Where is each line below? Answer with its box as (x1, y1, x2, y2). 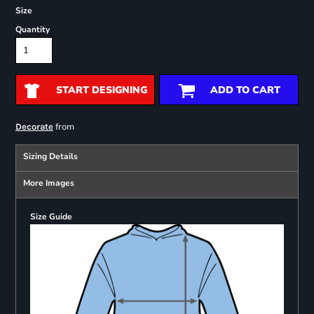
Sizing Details (22, 151, 78, 163)
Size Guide (29, 211, 72, 223)
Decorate (15, 121, 53, 132)
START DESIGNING (55, 83, 147, 97)
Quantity (15, 24, 50, 36)
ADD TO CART (210, 83, 280, 97)
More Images (22, 177, 74, 189)
